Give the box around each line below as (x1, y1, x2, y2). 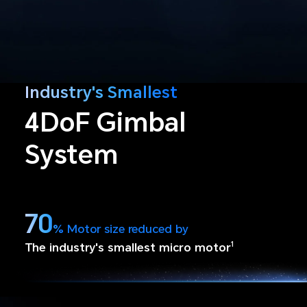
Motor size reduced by (66, 221, 188, 236)
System (24, 139, 118, 170)
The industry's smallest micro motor (24, 240, 231, 254)
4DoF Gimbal (24, 107, 186, 138)
